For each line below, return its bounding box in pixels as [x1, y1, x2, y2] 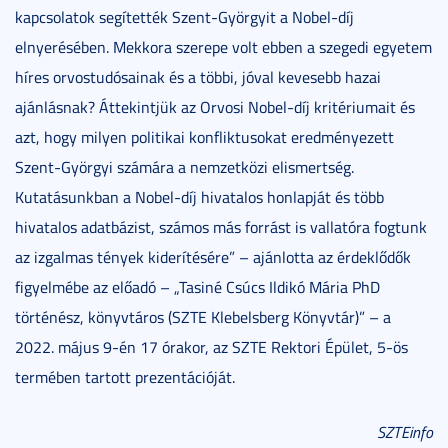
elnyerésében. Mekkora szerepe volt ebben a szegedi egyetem [15, 35, 432, 58]
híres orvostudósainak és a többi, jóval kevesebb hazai [15, 65, 381, 88]
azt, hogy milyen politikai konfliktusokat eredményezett [15, 125, 394, 148]
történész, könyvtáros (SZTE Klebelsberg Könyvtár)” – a [15, 305, 391, 328]
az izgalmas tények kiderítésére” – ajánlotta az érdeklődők [15, 245, 411, 268]
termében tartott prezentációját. [15, 365, 235, 388]
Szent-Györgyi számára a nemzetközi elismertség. [15, 155, 354, 178]
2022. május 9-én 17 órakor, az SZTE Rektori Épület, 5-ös [15, 335, 408, 358]
